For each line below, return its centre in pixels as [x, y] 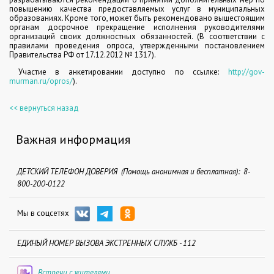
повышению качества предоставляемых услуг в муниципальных [137, 9]
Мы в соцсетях [46, 213]
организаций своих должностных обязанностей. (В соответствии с [137, 36]
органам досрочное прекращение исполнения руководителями [137, 27]
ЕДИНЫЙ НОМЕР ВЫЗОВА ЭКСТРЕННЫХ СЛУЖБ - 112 [106, 243]
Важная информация [73, 139]
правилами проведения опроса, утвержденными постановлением [137, 46]
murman [24, 81]
